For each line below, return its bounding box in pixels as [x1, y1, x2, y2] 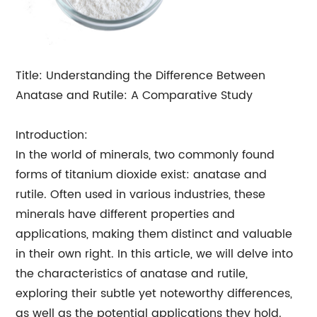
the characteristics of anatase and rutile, [16, 264, 248, 283]
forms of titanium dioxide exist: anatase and [16, 165, 267, 184]
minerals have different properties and [16, 204, 236, 224]
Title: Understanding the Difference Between [16, 66, 266, 85]
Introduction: [16, 125, 88, 144]
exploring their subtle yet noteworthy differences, [16, 284, 293, 303]
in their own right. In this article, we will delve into [16, 244, 294, 263]
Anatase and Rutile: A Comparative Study [16, 86, 253, 105]
